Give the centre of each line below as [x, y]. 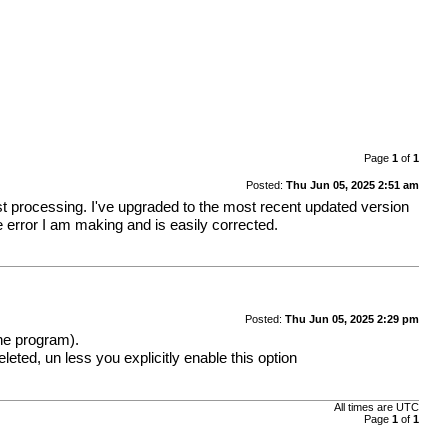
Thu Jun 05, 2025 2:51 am [352, 184]
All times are [364, 407]
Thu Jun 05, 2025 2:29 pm [351, 318]
